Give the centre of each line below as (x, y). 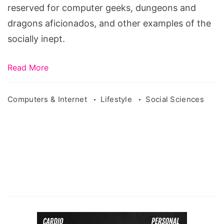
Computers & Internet (48, 99)
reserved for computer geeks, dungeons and (102, 8)
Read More (28, 67)
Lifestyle (117, 99)
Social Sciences (175, 99)
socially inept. (36, 39)
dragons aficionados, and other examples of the (109, 23)
